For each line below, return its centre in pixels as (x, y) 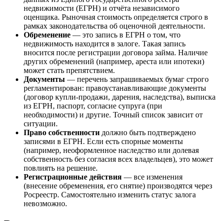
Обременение (47, 35)
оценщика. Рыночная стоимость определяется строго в (116, 17)
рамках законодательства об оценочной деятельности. (114, 26)
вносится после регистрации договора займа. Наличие (116, 53)
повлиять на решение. (61, 168)
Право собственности (62, 133)
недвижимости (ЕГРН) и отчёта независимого (102, 8)
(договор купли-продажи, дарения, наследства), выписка (120, 97)
